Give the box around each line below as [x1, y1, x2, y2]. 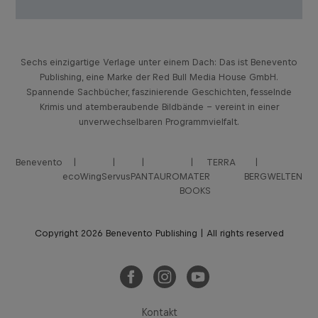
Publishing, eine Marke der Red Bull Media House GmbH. [40, 72, 278, 83]
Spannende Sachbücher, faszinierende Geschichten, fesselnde [26, 87, 292, 98]
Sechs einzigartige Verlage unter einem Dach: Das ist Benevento [21, 57, 297, 68]
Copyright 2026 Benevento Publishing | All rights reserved [34, 228, 284, 239]
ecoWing [62, 171, 102, 182]
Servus [102, 171, 130, 182]
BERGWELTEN [244, 171, 302, 182]
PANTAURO [131, 171, 180, 182]
